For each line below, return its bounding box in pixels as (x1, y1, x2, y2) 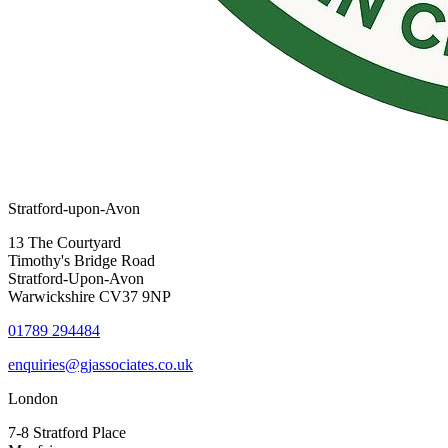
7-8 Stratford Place (8, 424, 126, 442)
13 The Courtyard (8, 234, 121, 252)
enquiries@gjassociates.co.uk (8, 356, 193, 374)
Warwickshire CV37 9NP (8, 288, 171, 306)
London (8, 390, 58, 408)
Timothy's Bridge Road (8, 252, 155, 270)
